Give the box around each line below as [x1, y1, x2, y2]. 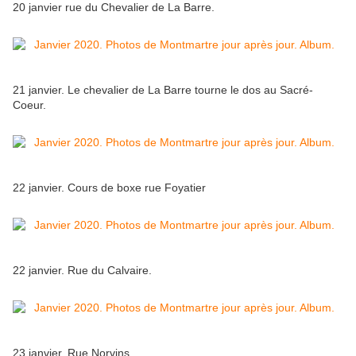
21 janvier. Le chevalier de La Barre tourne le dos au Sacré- [13, 83, 313, 97]
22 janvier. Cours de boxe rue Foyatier [13, 181, 206, 195]
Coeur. [13, 99, 46, 112]
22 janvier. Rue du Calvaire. [13, 264, 155, 277]
